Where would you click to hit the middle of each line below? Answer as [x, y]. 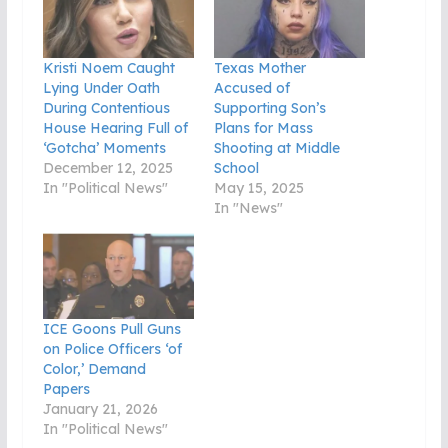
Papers [66, 389]
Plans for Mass [263, 127]
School [236, 167]
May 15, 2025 [258, 187]
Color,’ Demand [94, 369]
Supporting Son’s [269, 107]
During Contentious [106, 107]
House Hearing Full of [115, 127]
